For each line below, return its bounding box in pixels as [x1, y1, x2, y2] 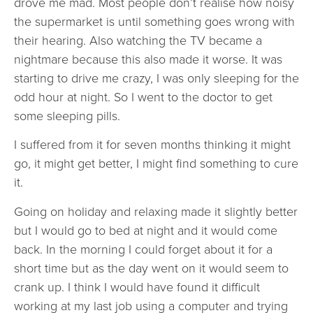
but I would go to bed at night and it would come [14, 221, 277, 240]
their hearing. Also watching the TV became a [14, 31, 262, 50]
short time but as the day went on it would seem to [14, 259, 289, 277]
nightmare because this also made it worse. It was [14, 50, 282, 68]
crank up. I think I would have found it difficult [14, 277, 260, 296]
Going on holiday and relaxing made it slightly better [14, 202, 298, 221]
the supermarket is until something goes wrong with [14, 12, 295, 31]
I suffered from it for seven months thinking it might [14, 136, 291, 154]
